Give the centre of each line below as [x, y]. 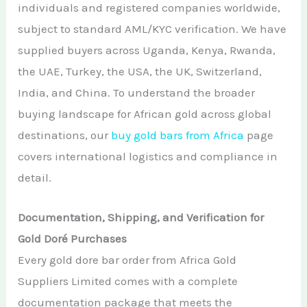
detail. [35, 177]
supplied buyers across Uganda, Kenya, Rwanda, [147, 50]
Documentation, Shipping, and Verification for [141, 218]
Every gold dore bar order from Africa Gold [127, 260]
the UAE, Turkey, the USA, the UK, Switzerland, [140, 71]
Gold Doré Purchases [73, 239]
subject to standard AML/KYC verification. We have [152, 28]
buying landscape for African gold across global [145, 113]
